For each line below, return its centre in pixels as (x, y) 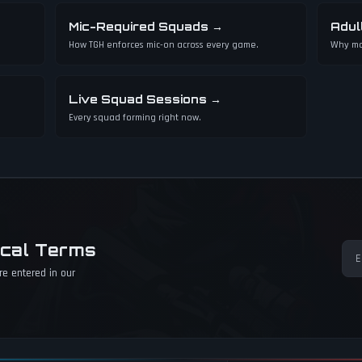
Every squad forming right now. (135, 118)
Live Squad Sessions (138, 99)
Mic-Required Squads (139, 26)
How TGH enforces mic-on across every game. (164, 45)
